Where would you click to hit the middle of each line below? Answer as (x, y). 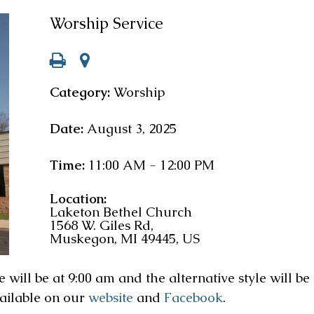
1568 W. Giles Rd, (102, 225)
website (111, 298)
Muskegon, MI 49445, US (125, 239)
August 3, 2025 (132, 129)
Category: (82, 92)
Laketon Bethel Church (121, 212)
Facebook (193, 298)
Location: (78, 199)
